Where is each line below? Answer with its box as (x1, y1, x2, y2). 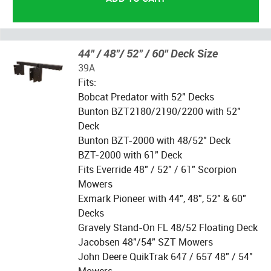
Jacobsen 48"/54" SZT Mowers (77, 235, 213, 249)
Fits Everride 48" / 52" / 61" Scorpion (77, 162, 237, 176)
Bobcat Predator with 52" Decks (77, 90, 214, 103)
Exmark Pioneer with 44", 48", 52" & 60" (77, 191, 246, 205)
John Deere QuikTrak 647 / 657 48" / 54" (77, 249, 253, 263)
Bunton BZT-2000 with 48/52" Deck (77, 133, 230, 147)
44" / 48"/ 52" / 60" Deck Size (77, 45, 218, 60)
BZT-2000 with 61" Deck (77, 148, 182, 162)
